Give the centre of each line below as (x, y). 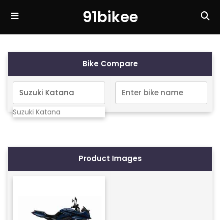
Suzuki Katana (37, 112)
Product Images (110, 158)
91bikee (110, 17)
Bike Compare (110, 64)
